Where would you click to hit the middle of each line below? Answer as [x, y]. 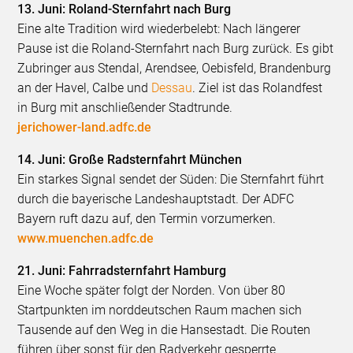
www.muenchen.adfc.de [86, 238]
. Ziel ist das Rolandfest [258, 87]
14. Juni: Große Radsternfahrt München [130, 159]
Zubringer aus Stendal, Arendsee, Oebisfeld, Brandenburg [175, 68]
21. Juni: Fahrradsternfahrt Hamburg [122, 270]
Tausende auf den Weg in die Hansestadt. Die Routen [164, 329]
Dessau [172, 87]
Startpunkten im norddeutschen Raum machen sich [160, 310]
